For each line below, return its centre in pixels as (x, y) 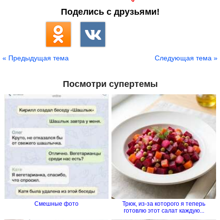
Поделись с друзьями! (110, 12)
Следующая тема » (186, 58)
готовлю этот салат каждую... (164, 210)
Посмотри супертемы (110, 84)
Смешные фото (56, 204)
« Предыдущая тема (36, 58)
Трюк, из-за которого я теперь (164, 204)
